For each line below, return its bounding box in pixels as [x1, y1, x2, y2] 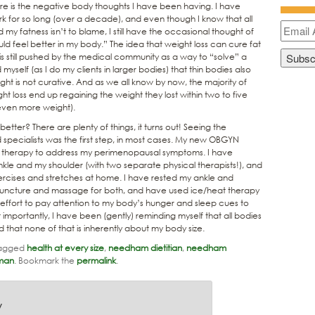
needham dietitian [108, 241, 182, 254]
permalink [77, 254, 116, 266]
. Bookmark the [14, 254, 77, 266]
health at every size [27, 241, 104, 254]
